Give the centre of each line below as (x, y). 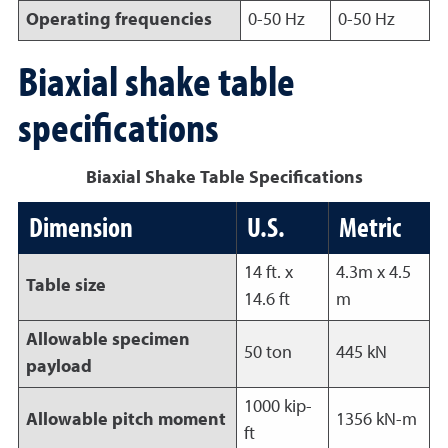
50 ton (267, 353)
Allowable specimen (107, 340)
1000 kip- (277, 407)
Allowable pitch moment (125, 420)
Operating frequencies (118, 20)
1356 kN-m (376, 420)
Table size (65, 286)
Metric (370, 226)
